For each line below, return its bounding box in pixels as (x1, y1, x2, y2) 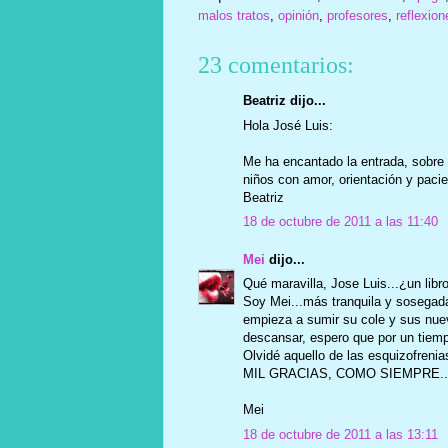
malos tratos (197, 8, 270, 23)
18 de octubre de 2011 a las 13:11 (242, 426, 438, 442)
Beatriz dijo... (242, 93, 326, 108)
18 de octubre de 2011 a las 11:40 (242, 214, 438, 229)
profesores (326, 8, 388, 23)
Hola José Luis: (242, 117, 333, 133)
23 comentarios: (197, 52, 354, 78)
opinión (277, 8, 319, 23)
